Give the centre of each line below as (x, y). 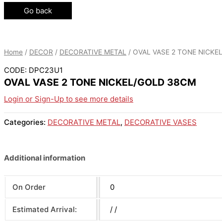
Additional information (45, 158)
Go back (38, 10)
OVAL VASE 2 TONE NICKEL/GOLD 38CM (100, 83)
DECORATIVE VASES (161, 122)
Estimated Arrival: (44, 209)
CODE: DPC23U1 (33, 70)
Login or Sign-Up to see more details (69, 99)
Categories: (26, 122)
